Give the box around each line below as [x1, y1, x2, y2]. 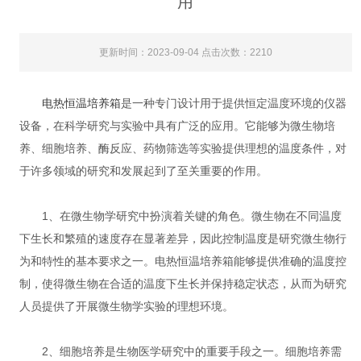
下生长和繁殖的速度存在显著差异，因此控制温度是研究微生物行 [19, 232, 346, 245]
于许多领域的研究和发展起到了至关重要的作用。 [19, 164, 268, 177]
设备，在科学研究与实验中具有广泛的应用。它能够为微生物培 [19, 119, 335, 132]
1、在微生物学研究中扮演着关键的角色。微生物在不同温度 [19, 210, 342, 222]
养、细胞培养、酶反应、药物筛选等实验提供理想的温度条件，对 [19, 142, 346, 155]
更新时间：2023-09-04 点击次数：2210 [98, 47, 272, 58]
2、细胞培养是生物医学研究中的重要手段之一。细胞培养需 [19, 345, 342, 358]
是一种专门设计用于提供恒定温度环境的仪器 [120, 97, 346, 110]
